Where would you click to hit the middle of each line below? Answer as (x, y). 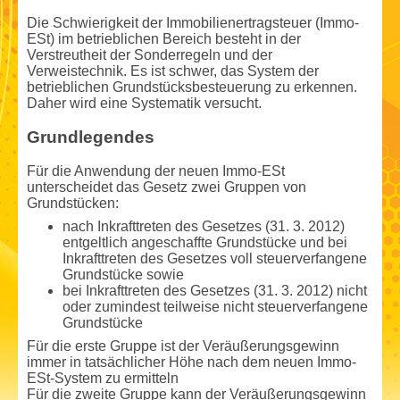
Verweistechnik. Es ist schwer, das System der (173, 71)
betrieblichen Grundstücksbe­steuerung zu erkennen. (192, 87)
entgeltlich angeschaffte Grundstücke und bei (205, 242)
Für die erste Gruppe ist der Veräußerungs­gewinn (183, 346)
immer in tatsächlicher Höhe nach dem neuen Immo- (192, 362)
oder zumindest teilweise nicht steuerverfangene (215, 307)
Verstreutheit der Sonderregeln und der (150, 55)
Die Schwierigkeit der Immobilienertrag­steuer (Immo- (193, 23)
